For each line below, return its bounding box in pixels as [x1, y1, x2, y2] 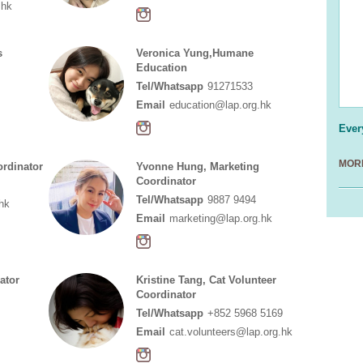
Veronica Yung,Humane [135, 47, 254, 59]
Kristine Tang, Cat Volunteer [135, 274, 276, 286]
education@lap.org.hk [169, 99, 271, 111]
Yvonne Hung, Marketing [135, 160, 259, 173]
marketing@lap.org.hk [169, 212, 272, 224]
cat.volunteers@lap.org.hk [169, 326, 293, 338]
